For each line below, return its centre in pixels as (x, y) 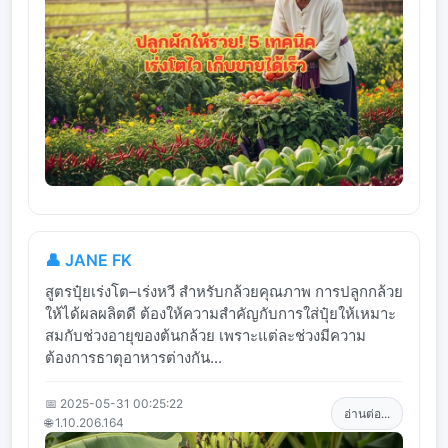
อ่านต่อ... (367, 413)
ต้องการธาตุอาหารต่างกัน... (133, 358)
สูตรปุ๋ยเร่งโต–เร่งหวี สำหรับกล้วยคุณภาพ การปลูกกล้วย (224, 292)
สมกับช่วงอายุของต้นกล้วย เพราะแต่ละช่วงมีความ (205, 336)
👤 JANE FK (88, 260)
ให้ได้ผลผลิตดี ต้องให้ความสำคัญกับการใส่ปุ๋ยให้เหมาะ (220, 314)
